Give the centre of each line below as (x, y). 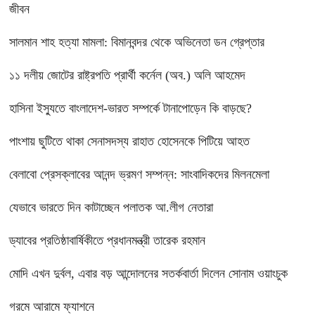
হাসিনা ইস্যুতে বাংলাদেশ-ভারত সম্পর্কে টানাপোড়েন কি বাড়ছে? (130, 109)
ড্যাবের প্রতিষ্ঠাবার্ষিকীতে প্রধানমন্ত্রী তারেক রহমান (107, 241)
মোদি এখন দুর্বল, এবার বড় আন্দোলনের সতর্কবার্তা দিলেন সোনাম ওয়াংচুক (148, 274)
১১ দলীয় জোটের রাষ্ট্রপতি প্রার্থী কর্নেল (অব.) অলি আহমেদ (127, 76)
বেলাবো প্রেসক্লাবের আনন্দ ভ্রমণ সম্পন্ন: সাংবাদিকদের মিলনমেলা (139, 175)
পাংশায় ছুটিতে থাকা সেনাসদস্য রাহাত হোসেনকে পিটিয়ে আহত (129, 142)
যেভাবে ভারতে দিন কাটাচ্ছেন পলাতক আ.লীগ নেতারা (111, 208)
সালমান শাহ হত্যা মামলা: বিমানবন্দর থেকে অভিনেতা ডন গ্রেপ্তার (137, 43)
